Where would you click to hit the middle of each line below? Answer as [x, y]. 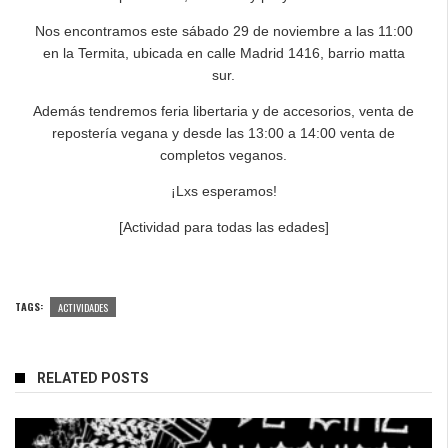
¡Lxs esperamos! [223, 190]
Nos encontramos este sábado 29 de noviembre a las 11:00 [223, 30]
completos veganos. [223, 154]
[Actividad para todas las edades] [223, 226]
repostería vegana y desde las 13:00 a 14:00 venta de [223, 132]
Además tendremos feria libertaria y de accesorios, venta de [223, 110]
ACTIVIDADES [83, 306]
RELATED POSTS [93, 377]
